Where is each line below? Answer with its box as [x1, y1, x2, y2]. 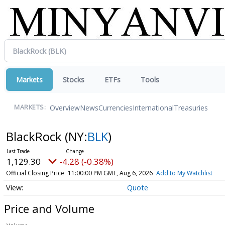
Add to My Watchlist [156, 169, 212, 177]
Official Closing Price [6, 169, 64, 177]
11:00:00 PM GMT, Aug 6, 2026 [67, 169, 153, 177]
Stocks [63, 75, 84, 84]
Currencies [98, 102, 133, 113]
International [133, 102, 174, 113]
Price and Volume [4, 200, 94, 216]
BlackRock [6, 128, 65, 145]
